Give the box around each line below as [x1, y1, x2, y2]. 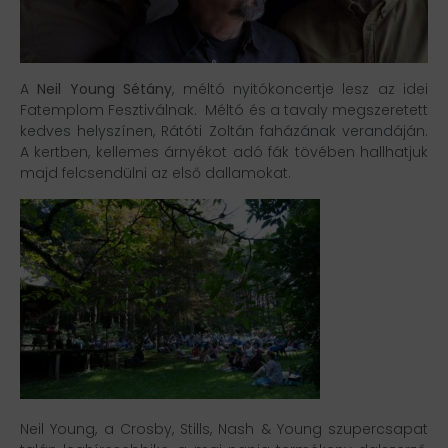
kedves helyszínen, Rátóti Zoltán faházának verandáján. [20, 121, 428, 142]
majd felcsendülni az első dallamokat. [20, 163, 291, 184]
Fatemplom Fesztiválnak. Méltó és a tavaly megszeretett [20, 100, 428, 121]
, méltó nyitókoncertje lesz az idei [172, 79, 428, 100]
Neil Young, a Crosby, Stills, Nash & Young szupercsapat [20, 419, 428, 440]
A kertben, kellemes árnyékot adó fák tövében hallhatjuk [20, 142, 428, 163]
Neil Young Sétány [37, 79, 173, 100]
